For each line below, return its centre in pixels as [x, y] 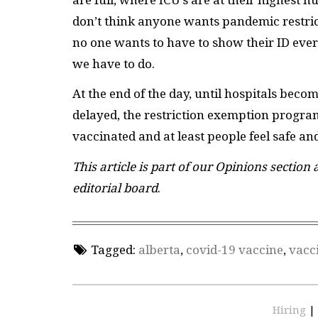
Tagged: [113, 250]
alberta [159, 250]
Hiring [291, 310]
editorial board [115, 188]
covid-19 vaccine [234, 250]
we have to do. [114, 64]
